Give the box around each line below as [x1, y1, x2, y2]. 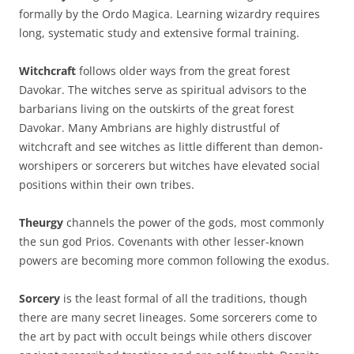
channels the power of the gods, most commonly [63, 215, 324, 231]
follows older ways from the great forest [76, 63, 290, 79]
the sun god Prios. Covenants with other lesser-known [19, 234, 304, 250]
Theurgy [19, 215, 63, 231]
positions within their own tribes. [19, 177, 194, 193]
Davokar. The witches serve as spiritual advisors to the [19, 82, 307, 98]
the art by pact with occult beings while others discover [19, 329, 312, 345]
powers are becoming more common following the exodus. [19, 253, 330, 269]
